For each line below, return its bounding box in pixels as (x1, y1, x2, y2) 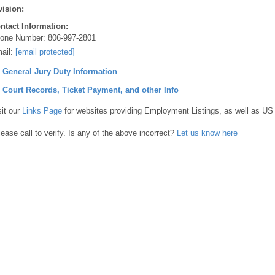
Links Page (22, 106, 62, 115)
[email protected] (15, 47, 75, 56)
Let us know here (177, 128, 238, 137)
